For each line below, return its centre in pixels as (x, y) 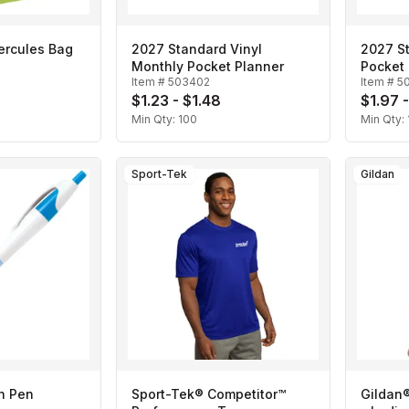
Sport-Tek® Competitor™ (209, 394)
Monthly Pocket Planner (208, 67)
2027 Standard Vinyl (197, 49)
